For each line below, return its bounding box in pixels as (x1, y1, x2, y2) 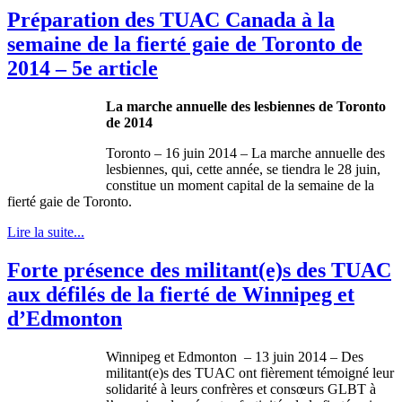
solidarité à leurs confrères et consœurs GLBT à (106, 380, 376, 397)
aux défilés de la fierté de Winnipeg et (7, 282, 354, 306)
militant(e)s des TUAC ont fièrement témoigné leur (106, 364, 394, 380)
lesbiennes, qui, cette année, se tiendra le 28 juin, (106, 162, 380, 178)
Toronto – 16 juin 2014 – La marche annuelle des (106, 145, 385, 162)
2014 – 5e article (7, 57, 158, 81)
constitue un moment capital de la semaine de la (106, 178, 374, 194)
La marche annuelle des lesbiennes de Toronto (106, 99, 386, 115)
